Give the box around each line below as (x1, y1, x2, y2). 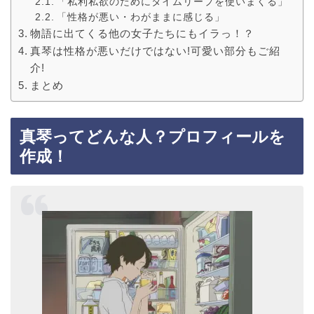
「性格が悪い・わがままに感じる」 (56, 12, 225, 23)
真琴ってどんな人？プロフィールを (20, 127, 285, 146)
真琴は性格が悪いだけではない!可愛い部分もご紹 (30, 45, 281, 57)
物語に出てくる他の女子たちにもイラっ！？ (30, 27, 255, 40)
